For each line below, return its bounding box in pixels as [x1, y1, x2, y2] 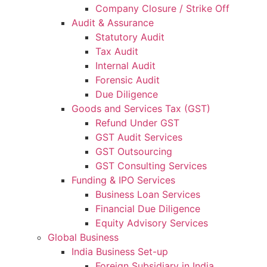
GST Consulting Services [95, 160, 207, 172]
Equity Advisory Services [95, 217, 208, 229]
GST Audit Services [95, 131, 182, 143]
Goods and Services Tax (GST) [72, 103, 210, 114]
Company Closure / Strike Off [95, 2, 229, 14]
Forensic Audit [95, 74, 160, 86]
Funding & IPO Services [72, 174, 175, 186]
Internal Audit [95, 60, 156, 72]
